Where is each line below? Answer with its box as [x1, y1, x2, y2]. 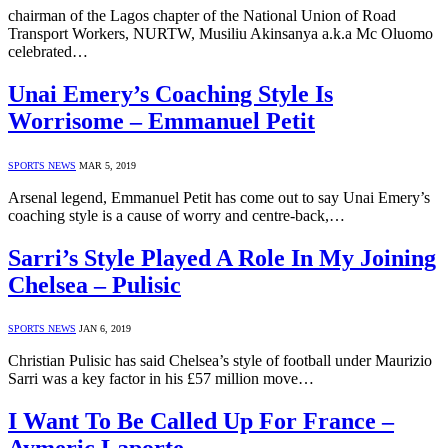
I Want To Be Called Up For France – [8, 408, 394, 435]
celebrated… [8, 42, 88, 60]
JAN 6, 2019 [79, 323, 131, 335]
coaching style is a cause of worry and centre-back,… [8, 206, 345, 224]
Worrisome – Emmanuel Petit [8, 107, 315, 134]
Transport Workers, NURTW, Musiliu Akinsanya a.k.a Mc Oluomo [8, 24, 433, 42]
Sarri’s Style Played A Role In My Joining [8, 244, 436, 271]
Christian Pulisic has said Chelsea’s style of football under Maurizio [8, 352, 432, 370]
